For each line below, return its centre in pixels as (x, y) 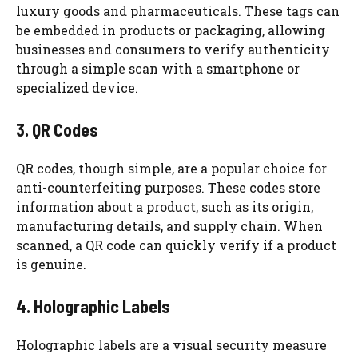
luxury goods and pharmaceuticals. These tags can (178, 10)
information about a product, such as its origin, (165, 206)
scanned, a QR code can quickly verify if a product (176, 245)
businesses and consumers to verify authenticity (173, 49)
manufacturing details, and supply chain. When (169, 225)
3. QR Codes (57, 129)
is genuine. (51, 264)
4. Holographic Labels (93, 306)
